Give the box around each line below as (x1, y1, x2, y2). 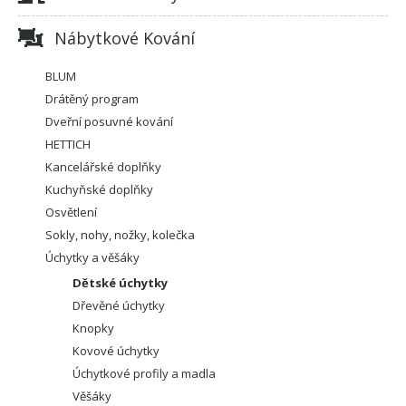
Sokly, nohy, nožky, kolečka (45, 226, 195, 243)
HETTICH (45, 135, 91, 152)
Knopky (72, 319, 114, 336)
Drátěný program (45, 90, 139, 107)
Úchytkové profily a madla (72, 364, 216, 382)
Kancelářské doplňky (45, 158, 161, 175)
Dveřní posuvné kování (45, 112, 173, 130)
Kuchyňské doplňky (45, 180, 153, 198)
